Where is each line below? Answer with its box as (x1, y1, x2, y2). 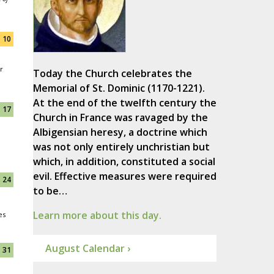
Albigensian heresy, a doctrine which (32, 125, 207, 139)
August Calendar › (45, 242, 130, 256)
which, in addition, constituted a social (32, 155, 215, 169)
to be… (32, 184, 67, 198)
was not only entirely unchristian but (32, 140, 210, 154)
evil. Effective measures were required (32, 169, 217, 183)
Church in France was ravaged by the (32, 111, 208, 125)
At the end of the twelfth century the (32, 96, 217, 110)
